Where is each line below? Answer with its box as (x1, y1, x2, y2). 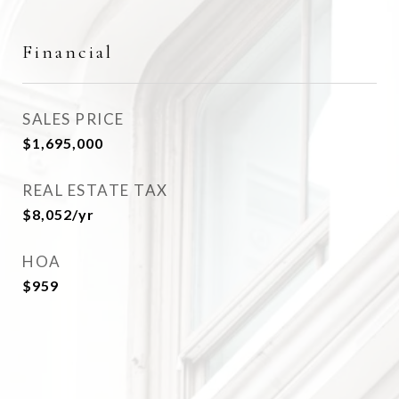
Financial (22, 41, 113, 63)
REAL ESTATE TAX (22, 181, 168, 199)
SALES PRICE (22, 110, 125, 128)
